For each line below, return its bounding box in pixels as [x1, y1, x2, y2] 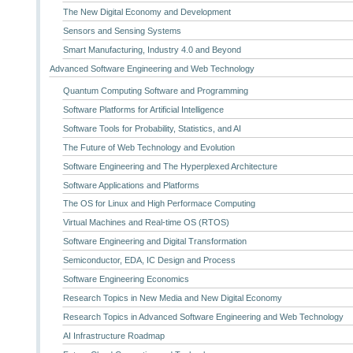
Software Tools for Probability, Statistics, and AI [62, 123, 241, 133]
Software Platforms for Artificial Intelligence [62, 104, 224, 114]
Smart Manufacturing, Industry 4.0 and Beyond [62, 44, 241, 54]
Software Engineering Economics [62, 273, 189, 284]
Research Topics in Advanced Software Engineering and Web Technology [62, 311, 344, 321]
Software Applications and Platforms [62, 180, 199, 190]
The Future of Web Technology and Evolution [62, 142, 235, 152]
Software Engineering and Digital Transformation [62, 236, 247, 247]
